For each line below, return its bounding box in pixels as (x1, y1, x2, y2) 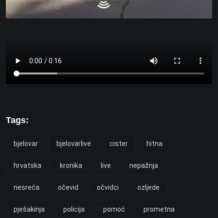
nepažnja (129, 162, 158, 170)
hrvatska (14, 162, 41, 170)
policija (63, 205, 85, 214)
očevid (58, 183, 78, 192)
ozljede (137, 183, 160, 192)
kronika (60, 162, 82, 170)
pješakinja (14, 205, 45, 214)
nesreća (14, 183, 39, 192)
